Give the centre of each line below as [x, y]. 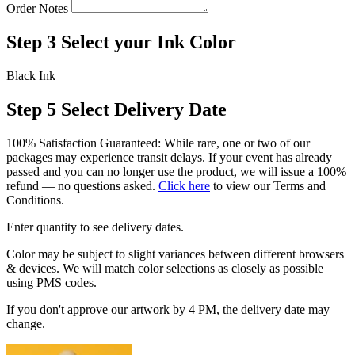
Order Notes [37, 9]
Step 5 [31, 109]
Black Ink [31, 76]
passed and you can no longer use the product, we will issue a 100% [176, 171]
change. [26, 323]
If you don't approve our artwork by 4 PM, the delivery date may [168, 309]
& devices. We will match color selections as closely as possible [165, 268]
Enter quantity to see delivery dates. [95, 227]
